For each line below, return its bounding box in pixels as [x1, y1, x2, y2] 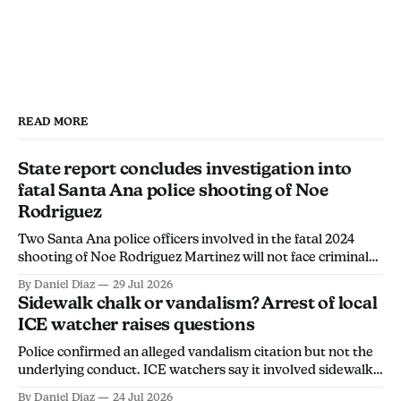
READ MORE [18, 115, 89, 128]
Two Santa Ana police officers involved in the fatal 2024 [18, 230, 354, 246]
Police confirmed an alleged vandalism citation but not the [18, 343, 373, 359]
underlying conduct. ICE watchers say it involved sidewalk [18, 361, 373, 377]
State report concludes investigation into [18, 158, 353, 179]
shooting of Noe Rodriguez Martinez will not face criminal [18, 248, 369, 264]
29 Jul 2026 [113, 277, 173, 291]
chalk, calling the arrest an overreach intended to [18, 379, 316, 395]
